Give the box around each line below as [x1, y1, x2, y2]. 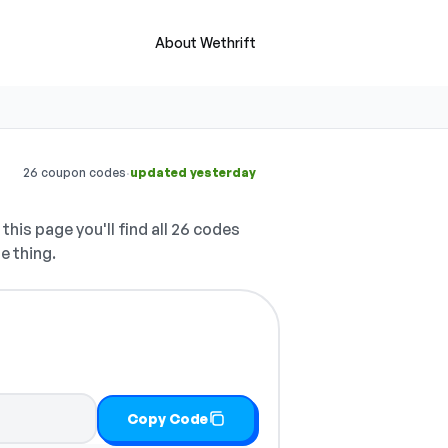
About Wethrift [155, 34, 256, 51]
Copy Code [127, 409, 209, 427]
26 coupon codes [23, 165, 126, 180]
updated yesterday [130, 165, 256, 180]
